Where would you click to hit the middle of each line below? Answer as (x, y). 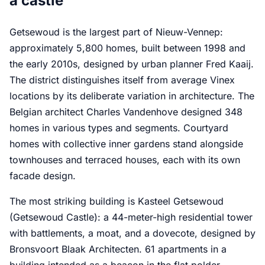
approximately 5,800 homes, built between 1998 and (127, 48)
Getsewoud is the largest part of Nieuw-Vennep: (116, 32)
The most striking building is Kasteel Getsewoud (117, 201)
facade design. (43, 175)
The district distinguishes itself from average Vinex (122, 80)
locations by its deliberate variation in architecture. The (132, 96)
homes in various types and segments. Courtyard (119, 127)
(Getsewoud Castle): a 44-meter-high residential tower (131, 217)
